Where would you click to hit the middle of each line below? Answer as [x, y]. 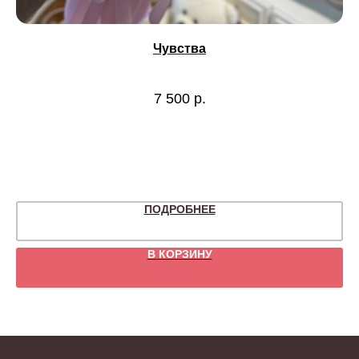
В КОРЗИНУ [179, 254]
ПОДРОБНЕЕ [179, 209]
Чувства [179, 49]
